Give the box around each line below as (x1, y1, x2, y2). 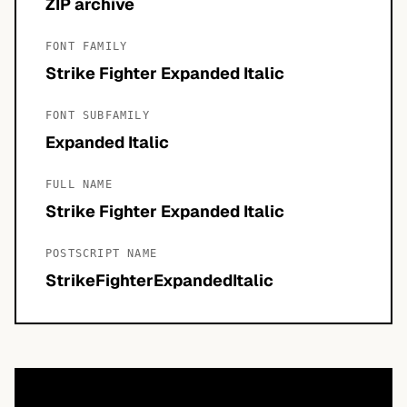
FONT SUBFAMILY (45, 109, 150, 122)
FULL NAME (45, 178, 113, 191)
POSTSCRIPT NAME (45, 247, 157, 260)
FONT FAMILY (45, 40, 128, 53)
